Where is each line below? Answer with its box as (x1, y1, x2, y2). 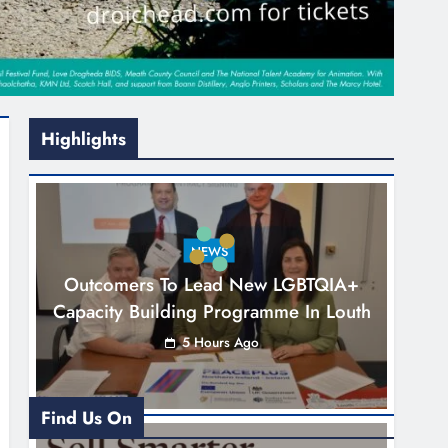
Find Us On (41, 404, 133, 431)
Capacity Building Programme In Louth (52, 297, 371, 325)
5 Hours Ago (181, 331, 259, 352)
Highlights (41, 125, 127, 152)
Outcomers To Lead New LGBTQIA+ (64, 270, 360, 298)
